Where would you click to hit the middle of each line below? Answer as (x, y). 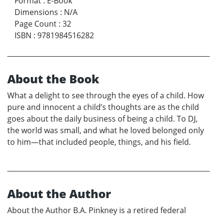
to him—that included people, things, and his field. (99, 142)
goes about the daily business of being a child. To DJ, (102, 118)
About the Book (53, 78)
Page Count (36, 23)
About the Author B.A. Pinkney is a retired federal (97, 210)
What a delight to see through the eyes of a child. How (106, 95)
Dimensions (36, 12)
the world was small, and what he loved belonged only (106, 130)
